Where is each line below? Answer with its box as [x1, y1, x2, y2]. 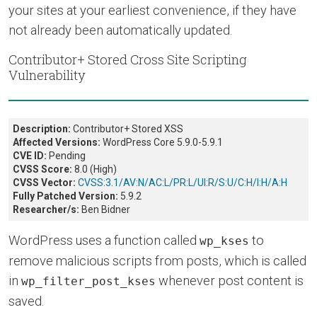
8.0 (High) [72, 163, 117, 175]
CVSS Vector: [13, 176, 76, 188]
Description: [13, 122, 71, 134]
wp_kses [200, 234, 249, 248]
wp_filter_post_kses [21, 274, 156, 288]
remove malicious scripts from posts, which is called [8, 253, 306, 268]
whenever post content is [156, 272, 304, 288]
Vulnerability [8, 66, 86, 83]
